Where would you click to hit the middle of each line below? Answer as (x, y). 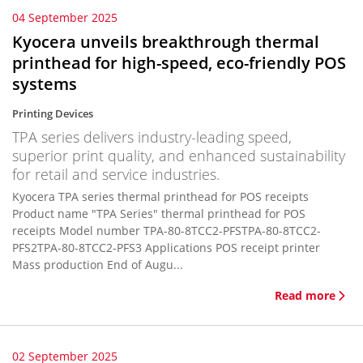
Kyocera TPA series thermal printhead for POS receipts (160, 196)
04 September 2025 (65, 17)
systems (45, 84)
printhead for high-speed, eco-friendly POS (179, 63)
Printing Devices (53, 113)
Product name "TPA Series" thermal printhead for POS (159, 214)
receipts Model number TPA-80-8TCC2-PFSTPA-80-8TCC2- (36, 231)
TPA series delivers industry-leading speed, (152, 137)
